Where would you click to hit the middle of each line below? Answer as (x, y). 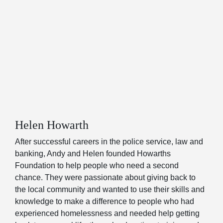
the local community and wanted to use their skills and (110, 190)
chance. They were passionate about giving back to (105, 178)
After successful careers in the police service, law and (109, 142)
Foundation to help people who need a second (97, 166)
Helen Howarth (52, 125)
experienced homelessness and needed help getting (107, 214)
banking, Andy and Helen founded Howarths (93, 154)
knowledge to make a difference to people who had (105, 202)
